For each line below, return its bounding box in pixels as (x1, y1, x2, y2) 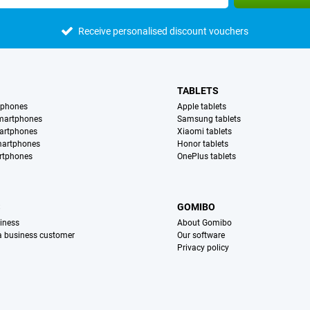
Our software (177, 230, 226, 241)
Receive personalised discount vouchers (77, 26, 248, 37)
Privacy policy (177, 243, 230, 253)
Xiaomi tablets (177, 127, 232, 137)
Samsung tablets (177, 114, 241, 125)
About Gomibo (177, 218, 232, 228)
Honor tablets (177, 139, 229, 149)
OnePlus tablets (177, 152, 237, 162)
